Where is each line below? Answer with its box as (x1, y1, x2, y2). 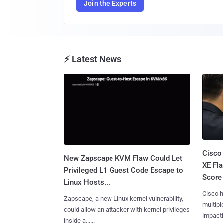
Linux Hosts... (64, 177, 110, 187)
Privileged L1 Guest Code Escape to (64, 165, 183, 175)
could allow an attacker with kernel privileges (64, 205, 190, 213)
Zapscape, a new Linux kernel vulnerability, (64, 194, 183, 202)
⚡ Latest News (64, 54, 121, 65)
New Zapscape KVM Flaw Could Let (64, 153, 182, 163)
